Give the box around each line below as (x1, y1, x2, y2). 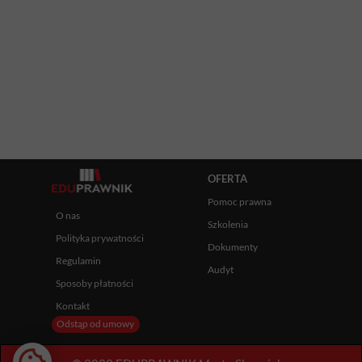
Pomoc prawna (208, 196, 271, 208)
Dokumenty (208, 241, 258, 253)
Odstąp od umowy (56, 318, 136, 330)
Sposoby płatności (56, 277, 133, 289)
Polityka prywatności (56, 232, 145, 244)
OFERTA (208, 172, 247, 185)
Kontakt (56, 300, 90, 312)
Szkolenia (208, 218, 248, 230)
